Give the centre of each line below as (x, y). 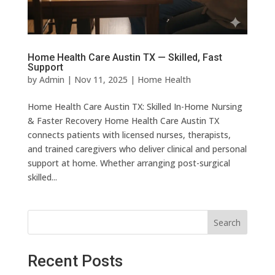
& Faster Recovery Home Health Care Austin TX (123, 121)
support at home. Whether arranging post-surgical (129, 163)
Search (227, 223)
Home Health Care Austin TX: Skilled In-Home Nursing (135, 107)
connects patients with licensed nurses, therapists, (129, 135)
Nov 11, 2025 (101, 80)
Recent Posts (75, 261)
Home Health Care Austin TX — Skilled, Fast (125, 58)
